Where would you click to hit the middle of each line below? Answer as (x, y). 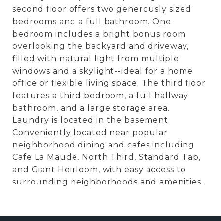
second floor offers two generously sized (102, 9)
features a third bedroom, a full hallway (100, 95)
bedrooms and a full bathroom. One (92, 21)
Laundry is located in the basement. (91, 120)
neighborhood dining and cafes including (103, 145)
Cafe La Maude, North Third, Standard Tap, (107, 157)
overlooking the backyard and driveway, (101, 46)
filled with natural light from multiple (96, 58)
